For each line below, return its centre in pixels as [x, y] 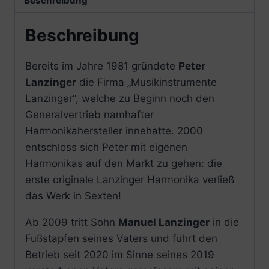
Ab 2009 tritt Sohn [72, 222]
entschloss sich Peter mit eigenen [106, 147]
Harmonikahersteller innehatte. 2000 [114, 131]
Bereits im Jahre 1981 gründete [102, 66]
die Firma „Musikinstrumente [147, 83]
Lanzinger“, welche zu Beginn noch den [120, 99]
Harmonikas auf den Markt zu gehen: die [124, 164]
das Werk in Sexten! [73, 196]
